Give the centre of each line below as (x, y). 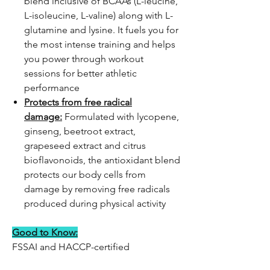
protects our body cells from (85, 174)
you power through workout (84, 59)
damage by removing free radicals (97, 189)
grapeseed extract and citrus (85, 146)
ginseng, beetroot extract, (80, 131)
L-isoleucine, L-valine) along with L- (99, 15)
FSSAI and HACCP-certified (71, 247)
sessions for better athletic (80, 73)
